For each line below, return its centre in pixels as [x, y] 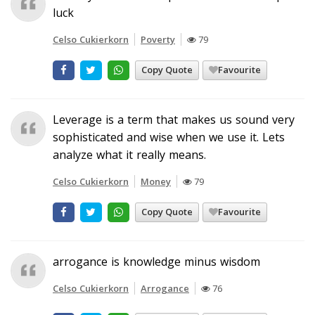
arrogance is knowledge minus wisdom [156, 261]
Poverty [158, 39]
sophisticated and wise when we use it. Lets [169, 137]
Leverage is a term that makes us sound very [174, 119]
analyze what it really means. [129, 154]
